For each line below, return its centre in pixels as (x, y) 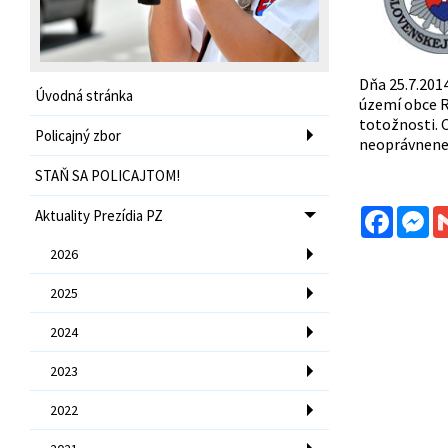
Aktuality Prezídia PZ (99, 215)
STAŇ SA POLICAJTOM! (107, 175)
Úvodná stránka (84, 95)
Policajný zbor (78, 135)
